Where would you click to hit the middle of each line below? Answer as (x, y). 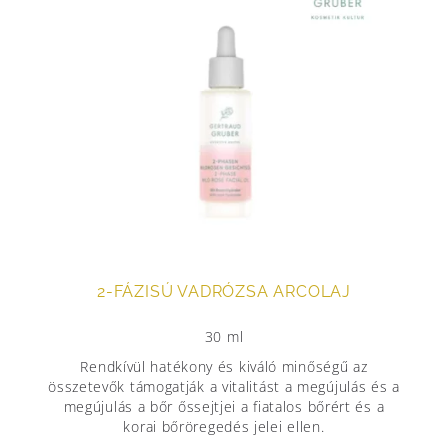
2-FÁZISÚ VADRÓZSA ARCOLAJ (223, 292)
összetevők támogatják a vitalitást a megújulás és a (224, 387)
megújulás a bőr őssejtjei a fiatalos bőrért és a (224, 407)
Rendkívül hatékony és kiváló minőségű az (224, 367)
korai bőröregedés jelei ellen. (224, 427)
